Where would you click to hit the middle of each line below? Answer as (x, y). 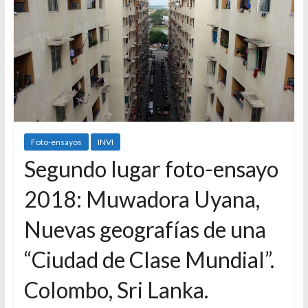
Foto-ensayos (56, 142)
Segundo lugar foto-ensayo (151, 169)
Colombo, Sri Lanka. (116, 290)
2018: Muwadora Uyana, (142, 199)
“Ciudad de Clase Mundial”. (149, 260)
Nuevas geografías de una (145, 230)
